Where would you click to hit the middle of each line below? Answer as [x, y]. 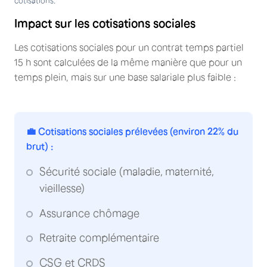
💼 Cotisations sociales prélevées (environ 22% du [132, 131]
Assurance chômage [89, 213]
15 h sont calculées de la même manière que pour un [128, 62]
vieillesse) [62, 189]
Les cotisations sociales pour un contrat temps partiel [129, 47]
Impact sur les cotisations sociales [105, 24]
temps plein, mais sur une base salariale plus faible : [125, 77]
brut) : [40, 146]
